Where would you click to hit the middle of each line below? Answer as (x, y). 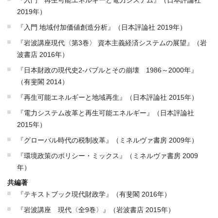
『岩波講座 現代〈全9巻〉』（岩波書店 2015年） (96, 210)
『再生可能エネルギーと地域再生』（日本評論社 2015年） (108, 97)
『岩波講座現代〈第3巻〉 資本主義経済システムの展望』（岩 (112, 43)
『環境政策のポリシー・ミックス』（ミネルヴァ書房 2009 (108, 156)
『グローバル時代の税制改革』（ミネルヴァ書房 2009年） (108, 140)
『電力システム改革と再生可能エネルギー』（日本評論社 (106, 113)
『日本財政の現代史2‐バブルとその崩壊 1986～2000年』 (107, 70)
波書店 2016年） (43, 54)
